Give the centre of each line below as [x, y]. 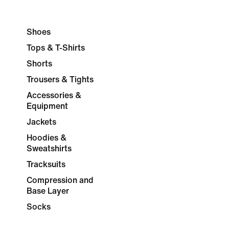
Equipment [47, 106]
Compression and [60, 180]
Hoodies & [47, 138]
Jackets [41, 122]
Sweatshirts [49, 148]
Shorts [39, 64]
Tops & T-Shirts [56, 48]
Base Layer [48, 191]
